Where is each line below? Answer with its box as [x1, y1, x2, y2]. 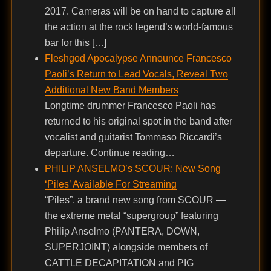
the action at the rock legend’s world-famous [44, 22, 233, 33]
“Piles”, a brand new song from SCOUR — [44, 195, 226, 206]
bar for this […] [44, 38, 106, 48]
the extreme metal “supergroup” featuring [44, 211, 218, 221]
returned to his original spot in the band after [44, 116, 232, 127]
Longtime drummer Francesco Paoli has [44, 100, 216, 111]
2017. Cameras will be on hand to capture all [44, 6, 236, 17]
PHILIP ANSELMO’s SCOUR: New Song [44, 163, 221, 174]
